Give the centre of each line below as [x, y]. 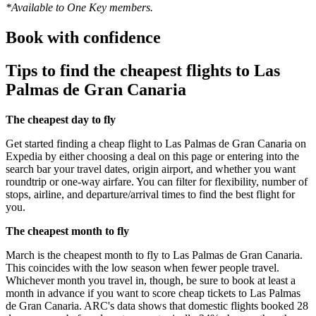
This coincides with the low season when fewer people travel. [142, 268]
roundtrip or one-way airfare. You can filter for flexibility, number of [157, 182]
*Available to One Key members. [79, 8]
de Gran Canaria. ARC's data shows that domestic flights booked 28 [157, 306]
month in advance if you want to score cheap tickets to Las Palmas [153, 293]
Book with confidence [83, 38]
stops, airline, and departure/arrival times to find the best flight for [150, 195]
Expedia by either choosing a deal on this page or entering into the [152, 157]
